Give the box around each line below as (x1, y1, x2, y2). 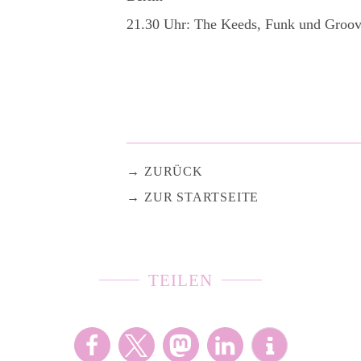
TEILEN (147, 270, 214, 290)
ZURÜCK (143, 164, 203, 178)
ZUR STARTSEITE (143, 189, 259, 204)
